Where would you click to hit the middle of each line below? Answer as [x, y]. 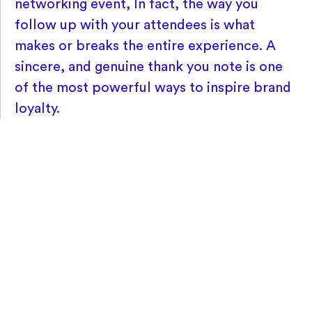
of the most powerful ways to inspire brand [153, 87]
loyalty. [37, 108]
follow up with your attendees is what [135, 25]
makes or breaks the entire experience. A [145, 46]
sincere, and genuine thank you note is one [149, 67]
